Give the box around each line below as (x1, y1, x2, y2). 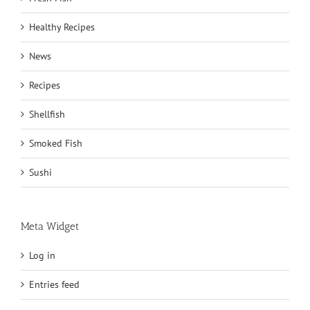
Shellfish (29, 107, 65, 120)
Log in (29, 248, 55, 262)
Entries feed (29, 277, 80, 291)
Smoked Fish (29, 136, 82, 149)
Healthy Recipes (29, 20, 95, 33)
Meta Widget (21, 219, 79, 232)
